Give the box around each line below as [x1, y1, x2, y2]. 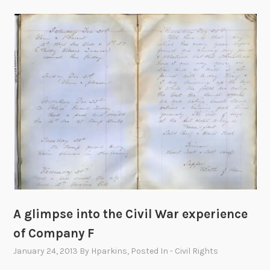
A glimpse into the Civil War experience [13, 206, 248, 221]
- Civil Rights [170, 246, 219, 257]
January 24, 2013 [13, 246, 78, 257]
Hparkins [91, 246, 128, 257]
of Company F [13, 225, 95, 240]
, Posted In [127, 246, 171, 257]
